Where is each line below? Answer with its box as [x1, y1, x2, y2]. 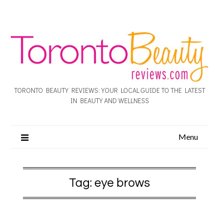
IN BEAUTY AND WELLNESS [70, 95, 149, 105]
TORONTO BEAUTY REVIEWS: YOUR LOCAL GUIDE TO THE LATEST [14, 85, 205, 95]
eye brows [94, 176, 150, 189]
